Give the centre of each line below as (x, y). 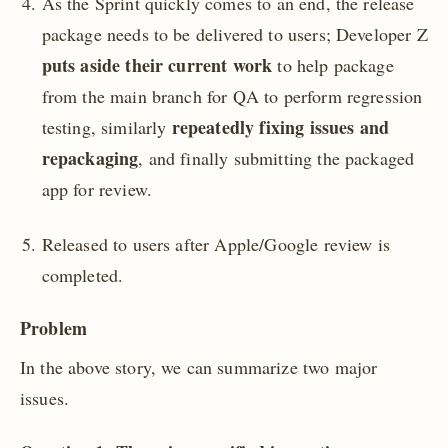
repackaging (90, 158)
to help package (333, 65)
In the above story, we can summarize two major (199, 366)
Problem (54, 327)
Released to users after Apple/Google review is (215, 243)
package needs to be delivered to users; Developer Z (234, 34)
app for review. (96, 189)
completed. (82, 274)
